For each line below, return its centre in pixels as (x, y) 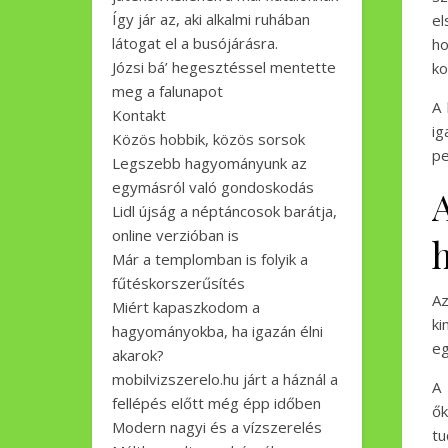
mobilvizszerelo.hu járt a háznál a (225, 379)
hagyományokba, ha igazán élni (217, 331)
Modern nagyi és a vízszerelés (217, 427)
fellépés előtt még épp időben (216, 403)
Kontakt (139, 115)
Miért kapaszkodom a (186, 307)
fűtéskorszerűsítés (178, 283)
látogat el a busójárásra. (195, 43)
